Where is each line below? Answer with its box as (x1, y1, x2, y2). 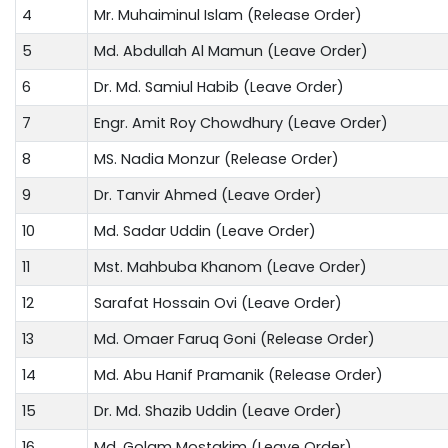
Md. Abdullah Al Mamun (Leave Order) (94, 40, 368, 61)
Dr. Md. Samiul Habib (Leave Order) (94, 76, 344, 97)
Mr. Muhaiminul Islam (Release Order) (94, 4, 362, 25)
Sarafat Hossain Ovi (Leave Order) (94, 292, 342, 313)
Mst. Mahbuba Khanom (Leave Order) (94, 256, 367, 277)
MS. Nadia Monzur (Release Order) (94, 148, 339, 169)
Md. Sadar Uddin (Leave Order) (94, 220, 316, 241)
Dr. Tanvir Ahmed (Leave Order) (94, 184, 322, 205)
